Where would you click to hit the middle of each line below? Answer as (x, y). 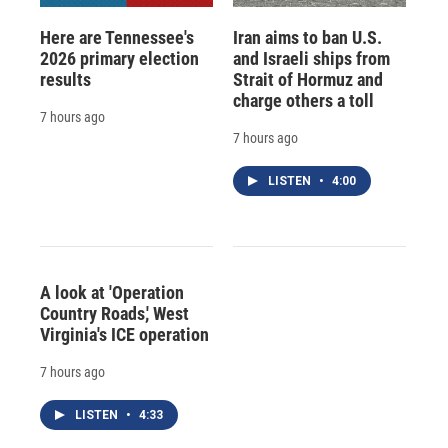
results (65, 79)
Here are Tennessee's (117, 37)
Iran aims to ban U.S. (307, 37)
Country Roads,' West (114, 313)
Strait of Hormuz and (307, 79)
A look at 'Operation (112, 292)
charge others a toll (303, 100)
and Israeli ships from (311, 58)
